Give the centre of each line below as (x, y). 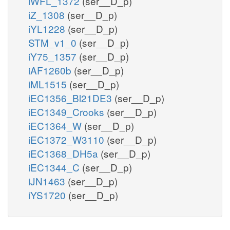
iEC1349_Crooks (68, 111)
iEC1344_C (55, 167)
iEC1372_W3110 (68, 139)
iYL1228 (48, 28)
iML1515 (49, 84)
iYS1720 (48, 195)
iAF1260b (51, 70)
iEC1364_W (56, 125)
